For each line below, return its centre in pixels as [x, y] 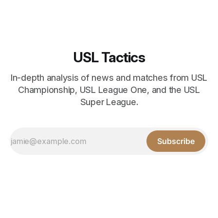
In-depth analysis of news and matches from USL [109, 78]
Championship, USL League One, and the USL [109, 90]
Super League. [109, 102]
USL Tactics [109, 57]
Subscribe [176, 141]
